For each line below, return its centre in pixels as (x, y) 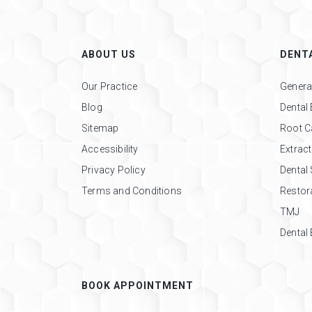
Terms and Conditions (132, 191)
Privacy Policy (114, 170)
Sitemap (100, 128)
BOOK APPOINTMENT (138, 286)
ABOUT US (109, 54)
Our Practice (110, 86)
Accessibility (110, 149)
